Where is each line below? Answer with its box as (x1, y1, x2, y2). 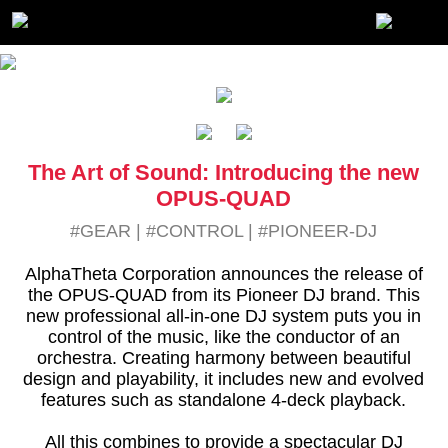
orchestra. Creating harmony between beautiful (36, 348, 411, 369)
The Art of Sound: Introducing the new (28, 159, 420, 185)
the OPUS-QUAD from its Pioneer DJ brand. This (27, 285, 420, 306)
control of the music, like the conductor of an (47, 327, 400, 348)
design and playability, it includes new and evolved (23, 369, 425, 390)
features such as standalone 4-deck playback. (41, 390, 407, 411)
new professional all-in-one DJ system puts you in (26, 306, 422, 327)
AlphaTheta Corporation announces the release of (24, 264, 423, 285)
